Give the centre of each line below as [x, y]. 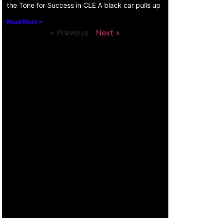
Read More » [25, 21]
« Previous [69, 32]
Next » [108, 32]
